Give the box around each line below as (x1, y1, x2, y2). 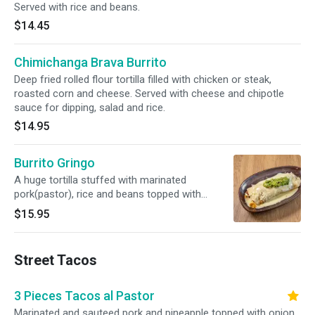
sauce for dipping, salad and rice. (14, 101, 165, 114)
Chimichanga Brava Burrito (14, 55, 167, 70)
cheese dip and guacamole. (14, 202, 140, 214)
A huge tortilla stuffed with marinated (14, 174, 186, 186)
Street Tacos (14, 252, 97, 269)
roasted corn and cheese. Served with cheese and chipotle (14, 87, 284, 100)
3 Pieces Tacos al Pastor (14, 288, 155, 303)
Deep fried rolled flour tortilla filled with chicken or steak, (14, 73, 271, 86)
